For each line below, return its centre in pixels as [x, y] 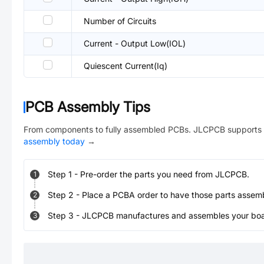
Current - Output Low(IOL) [135, 43]
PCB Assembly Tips [88, 107]
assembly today [54, 141]
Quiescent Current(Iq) [126, 66]
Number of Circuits [120, 21]
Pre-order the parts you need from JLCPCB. [165, 174]
